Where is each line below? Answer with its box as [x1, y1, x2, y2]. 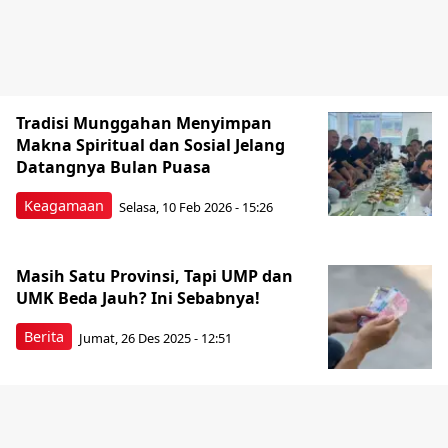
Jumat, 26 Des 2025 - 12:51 [79, 328, 232, 347]
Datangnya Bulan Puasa [16, 156, 211, 178]
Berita [24, 327, 64, 346]
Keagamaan [24, 196, 104, 215]
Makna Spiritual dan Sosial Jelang [16, 134, 285, 156]
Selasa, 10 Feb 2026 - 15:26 [119, 197, 273, 216]
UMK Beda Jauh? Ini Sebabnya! [16, 287, 260, 309]
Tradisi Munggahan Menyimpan [16, 112, 272, 134]
